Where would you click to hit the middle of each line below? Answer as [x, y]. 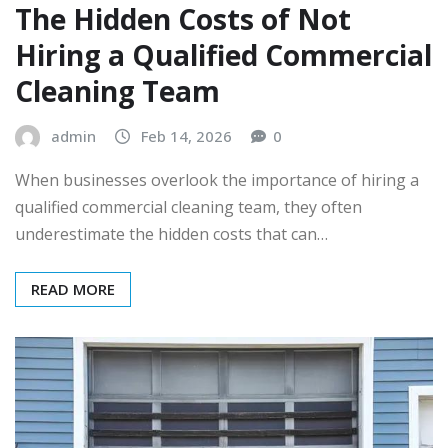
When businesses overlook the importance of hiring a [217, 179]
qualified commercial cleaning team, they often [188, 206]
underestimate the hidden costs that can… [171, 233]
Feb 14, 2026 [186, 136]
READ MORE [73, 288]
